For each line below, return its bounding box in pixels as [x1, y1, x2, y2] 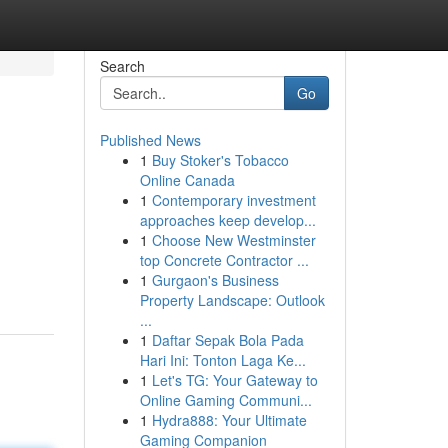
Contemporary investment [151, 190, 316, 210]
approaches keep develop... [139, 210, 316, 230]
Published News [99, 130, 201, 150]
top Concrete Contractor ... [139, 250, 309, 270]
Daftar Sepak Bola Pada [151, 330, 304, 350]
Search [99, 56, 145, 76]
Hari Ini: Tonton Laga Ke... [139, 350, 306, 370]
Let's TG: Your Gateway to [151, 370, 318, 390]
